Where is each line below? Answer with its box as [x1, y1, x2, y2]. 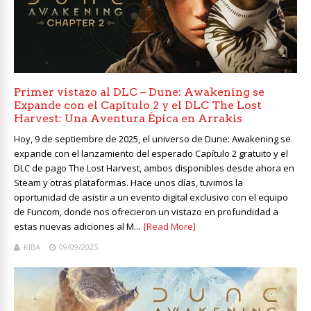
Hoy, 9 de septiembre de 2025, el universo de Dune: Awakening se [14, 133, 291, 146]
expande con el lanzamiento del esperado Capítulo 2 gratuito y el [14, 147, 288, 160]
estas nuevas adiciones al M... [14, 220, 140, 233]
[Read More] [144, 220, 196, 233]
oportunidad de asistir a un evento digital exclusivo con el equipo [14, 191, 288, 204]
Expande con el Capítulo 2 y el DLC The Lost [14, 99, 262, 112]
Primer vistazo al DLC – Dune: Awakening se [14, 85, 264, 99]
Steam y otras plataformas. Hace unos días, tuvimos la [14, 176, 243, 190]
